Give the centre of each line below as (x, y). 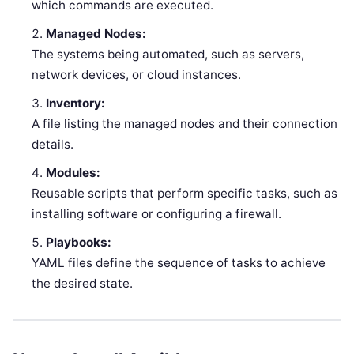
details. (53, 145)
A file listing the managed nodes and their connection (185, 124)
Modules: (73, 173)
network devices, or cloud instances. (137, 75)
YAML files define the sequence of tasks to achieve (179, 263)
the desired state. (83, 284)
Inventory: (76, 104)
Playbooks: (79, 243)
